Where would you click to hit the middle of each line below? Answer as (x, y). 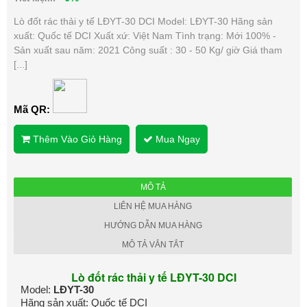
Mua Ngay (176, 139)
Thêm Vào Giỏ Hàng (76, 139)
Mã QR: (33, 110)
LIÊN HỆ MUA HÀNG (153, 207)
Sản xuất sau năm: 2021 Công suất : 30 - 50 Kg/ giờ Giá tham (148, 50)
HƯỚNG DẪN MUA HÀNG (153, 226)
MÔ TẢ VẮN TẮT (153, 245)
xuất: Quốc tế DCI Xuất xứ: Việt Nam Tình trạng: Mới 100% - (145, 36)
